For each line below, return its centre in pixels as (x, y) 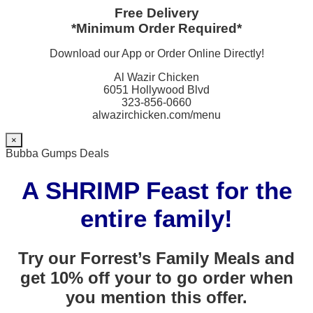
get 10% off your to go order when (156, 278)
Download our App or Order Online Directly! (156, 54)
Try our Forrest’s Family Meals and (156, 259)
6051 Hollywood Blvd (156, 90)
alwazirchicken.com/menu (156, 115)
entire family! (156, 218)
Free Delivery (156, 13)
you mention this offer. (156, 298)
